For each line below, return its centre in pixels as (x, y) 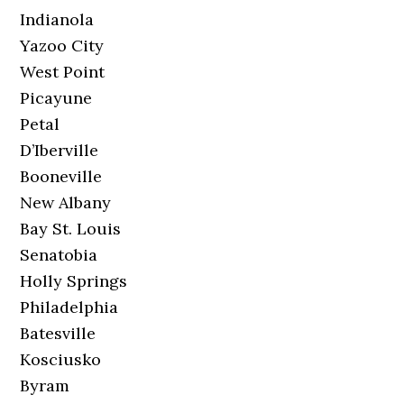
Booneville (61, 176)
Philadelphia (69, 307)
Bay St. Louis (71, 229)
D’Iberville (60, 150)
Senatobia (59, 255)
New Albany (66, 202)
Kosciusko (61, 359)
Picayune (56, 98)
